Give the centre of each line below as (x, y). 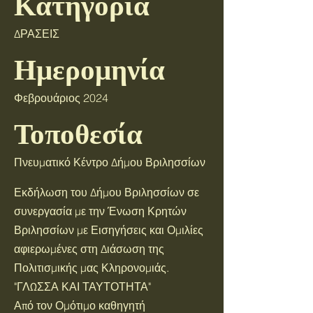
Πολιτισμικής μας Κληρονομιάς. (92, 268)
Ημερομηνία (89, 69)
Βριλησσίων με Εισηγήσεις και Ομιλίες (109, 230)
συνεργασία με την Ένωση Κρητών (100, 211)
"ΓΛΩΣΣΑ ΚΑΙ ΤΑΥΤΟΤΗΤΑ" (82, 286)
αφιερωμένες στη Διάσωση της (89, 249)
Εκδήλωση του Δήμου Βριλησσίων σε (107, 192)
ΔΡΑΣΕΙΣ (37, 34)
